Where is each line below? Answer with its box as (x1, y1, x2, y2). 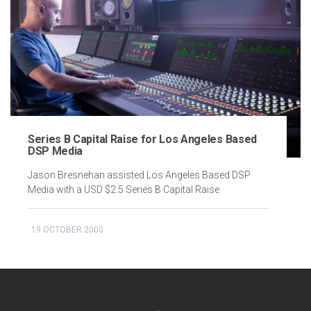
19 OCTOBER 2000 (31, 225, 103, 235)
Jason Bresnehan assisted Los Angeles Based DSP (28, 169, 251, 181)
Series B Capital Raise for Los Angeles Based (28, 133, 257, 146)
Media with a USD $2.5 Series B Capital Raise (28, 184, 219, 196)
